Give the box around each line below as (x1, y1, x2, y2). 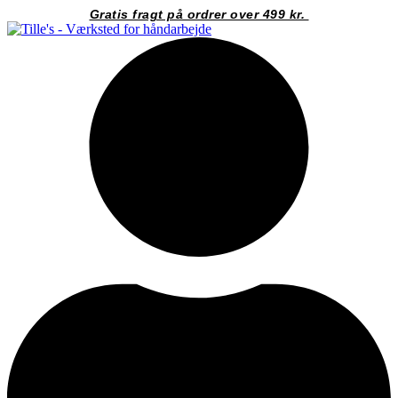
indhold (6, 38, 49, 53)
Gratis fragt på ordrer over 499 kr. (89, 7, 309, 21)
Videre (6, 6, 44, 21)
